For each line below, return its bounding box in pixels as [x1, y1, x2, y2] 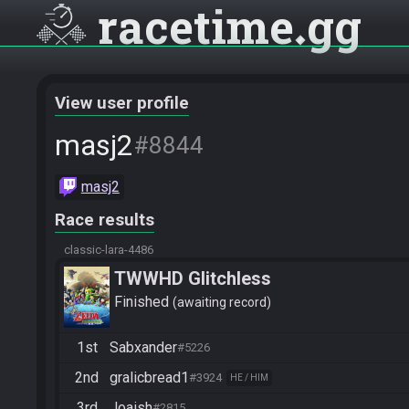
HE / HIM [230, 372, 268, 383]
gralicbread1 [110, 368, 189, 386]
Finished [114, 292, 173, 310]
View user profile [55, 93, 189, 113]
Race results [55, 210, 154, 230]
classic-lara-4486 [64, 243, 153, 257]
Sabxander [110, 338, 177, 356]
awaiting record [177, 294, 267, 309]
